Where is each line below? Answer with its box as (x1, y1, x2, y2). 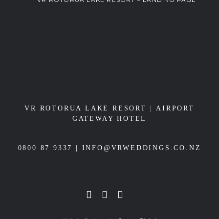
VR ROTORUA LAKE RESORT (24, 105, 147, 112)
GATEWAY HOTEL (72, 115, 147, 123)
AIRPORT (156, 105, 195, 112)
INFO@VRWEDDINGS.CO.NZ (82, 144, 201, 152)
